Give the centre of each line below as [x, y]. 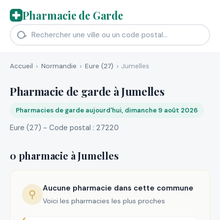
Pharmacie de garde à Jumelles [87, 91]
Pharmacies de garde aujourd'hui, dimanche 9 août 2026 [107, 110]
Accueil [21, 66]
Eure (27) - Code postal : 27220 [64, 127]
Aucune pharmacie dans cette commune [118, 188]
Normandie [59, 66]
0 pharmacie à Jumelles [64, 155]
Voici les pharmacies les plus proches [104, 201]
